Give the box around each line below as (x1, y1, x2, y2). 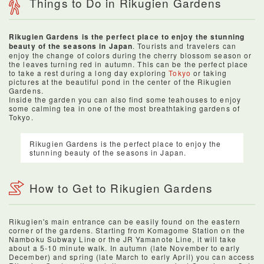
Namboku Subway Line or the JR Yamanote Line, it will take (9, 233, 236, 244)
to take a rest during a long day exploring (9, 67, 169, 78)
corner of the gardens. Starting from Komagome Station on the (9, 225, 246, 235)
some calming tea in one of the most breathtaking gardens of (9, 103, 240, 113)
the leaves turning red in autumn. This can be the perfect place (9, 58, 249, 69)
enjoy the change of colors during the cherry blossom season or (9, 49, 252, 60)
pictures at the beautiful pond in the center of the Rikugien (9, 76, 232, 87)
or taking (190, 67, 227, 78)
